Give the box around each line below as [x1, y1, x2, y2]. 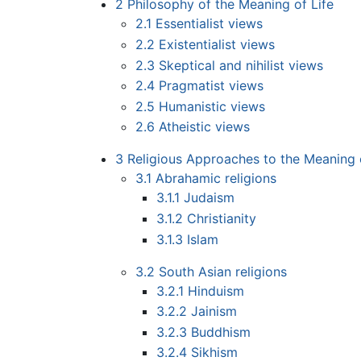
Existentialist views [159, 36, 276, 53]
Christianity [186, 210, 256, 227]
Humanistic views [159, 98, 266, 114]
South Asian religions [159, 263, 288, 280]
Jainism [190, 303, 237, 320]
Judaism [183, 189, 234, 206]
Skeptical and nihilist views [159, 56, 324, 73]
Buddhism [190, 323, 251, 340]
